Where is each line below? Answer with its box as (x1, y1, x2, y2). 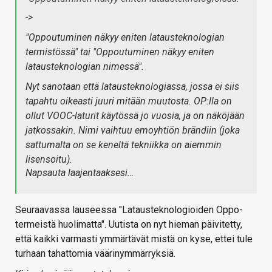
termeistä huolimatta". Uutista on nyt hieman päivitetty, (15, 219, 242, 231)
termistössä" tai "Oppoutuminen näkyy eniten (25, 46, 214, 58)
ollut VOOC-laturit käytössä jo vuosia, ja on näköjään (25, 110, 245, 122)
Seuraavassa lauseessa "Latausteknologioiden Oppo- (15, 204, 243, 216)
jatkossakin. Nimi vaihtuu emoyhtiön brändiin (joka (25, 124, 240, 137)
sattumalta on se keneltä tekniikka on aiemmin (25, 139, 222, 151)
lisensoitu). (25, 154, 72, 166)
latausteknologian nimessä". (25, 61, 144, 73)
